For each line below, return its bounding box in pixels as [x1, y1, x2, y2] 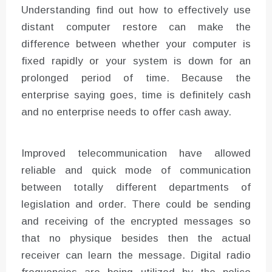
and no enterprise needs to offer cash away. [21, 106, 231, 118]
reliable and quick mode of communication [21, 164, 251, 176]
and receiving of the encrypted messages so [21, 215, 251, 227]
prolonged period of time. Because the [21, 72, 251, 84]
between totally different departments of [21, 181, 251, 193]
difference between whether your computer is [21, 38, 251, 50]
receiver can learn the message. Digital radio [21, 249, 251, 261]
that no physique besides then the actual [21, 232, 251, 244]
